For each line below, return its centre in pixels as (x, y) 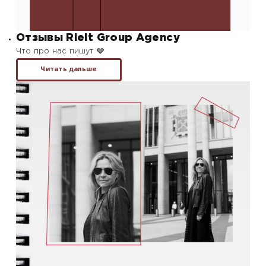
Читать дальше (69, 70)
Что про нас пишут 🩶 (60, 52)
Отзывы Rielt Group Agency (98, 38)
